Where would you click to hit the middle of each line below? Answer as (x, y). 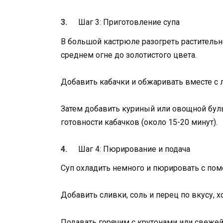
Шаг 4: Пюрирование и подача (134, 149)
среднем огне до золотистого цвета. (129, 55)
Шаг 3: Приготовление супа (129, 22)
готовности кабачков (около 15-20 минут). (139, 122)
